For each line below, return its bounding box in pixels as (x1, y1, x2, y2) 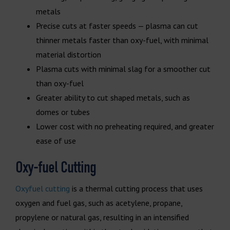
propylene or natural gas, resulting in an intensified (15, 212, 189, 222)
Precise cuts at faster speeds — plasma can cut (36, 20, 198, 31)
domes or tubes (36, 106, 90, 117)
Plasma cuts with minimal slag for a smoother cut (36, 63, 210, 74)
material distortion (36, 49, 101, 60)
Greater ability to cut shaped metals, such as (36, 92, 190, 103)
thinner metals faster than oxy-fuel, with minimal (36, 34, 208, 45)
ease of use (36, 135, 76, 146)
